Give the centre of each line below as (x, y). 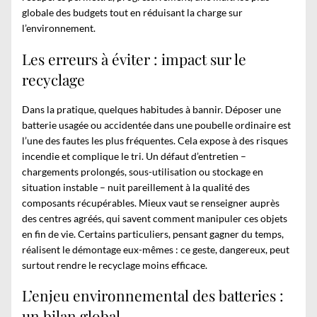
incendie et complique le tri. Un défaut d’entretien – (134, 156)
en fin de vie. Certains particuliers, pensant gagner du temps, (153, 234)
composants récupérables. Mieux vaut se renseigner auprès (151, 202)
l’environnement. (59, 28)
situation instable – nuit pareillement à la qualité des (136, 187)
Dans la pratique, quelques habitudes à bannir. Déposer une (151, 109)
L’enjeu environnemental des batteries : (153, 295)
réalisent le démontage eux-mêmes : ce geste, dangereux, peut (156, 249)
